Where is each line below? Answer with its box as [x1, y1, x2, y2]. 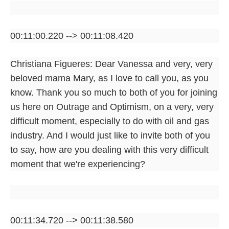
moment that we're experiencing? [10, 158, 145, 169]
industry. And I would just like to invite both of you [10, 130, 210, 141]
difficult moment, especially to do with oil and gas [10, 116, 209, 126]
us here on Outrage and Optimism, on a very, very [10, 101, 214, 112]
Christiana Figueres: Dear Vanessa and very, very [10, 58, 213, 69]
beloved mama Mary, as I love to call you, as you [10, 73, 209, 83]
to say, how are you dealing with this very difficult [10, 144, 209, 155]
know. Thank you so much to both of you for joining [10, 87, 217, 98]
